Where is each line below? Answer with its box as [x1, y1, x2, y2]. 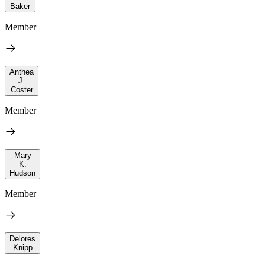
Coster [10, 85, 33, 94]
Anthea [9, 67, 34, 76]
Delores [9, 234, 35, 243]
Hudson [9, 168, 35, 177]
